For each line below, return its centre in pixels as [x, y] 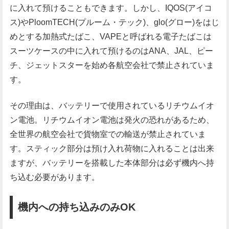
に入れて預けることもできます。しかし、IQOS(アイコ [111, 8]
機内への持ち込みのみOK [77, 207]
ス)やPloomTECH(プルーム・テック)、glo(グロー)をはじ [114, 22]
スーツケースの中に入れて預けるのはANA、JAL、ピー [111, 51]
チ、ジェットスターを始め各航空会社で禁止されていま [112, 65]
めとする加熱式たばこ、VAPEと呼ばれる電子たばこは [111, 37]
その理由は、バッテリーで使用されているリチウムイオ [112, 105]
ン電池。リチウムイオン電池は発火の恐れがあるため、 [112, 120]
